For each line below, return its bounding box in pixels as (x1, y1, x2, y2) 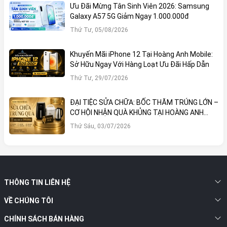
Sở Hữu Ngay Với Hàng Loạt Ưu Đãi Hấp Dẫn (69, 60, 209, 68)
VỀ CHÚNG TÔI (4, 196, 53, 205)
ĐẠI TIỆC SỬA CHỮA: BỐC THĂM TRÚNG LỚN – (69, 98, 218, 106)
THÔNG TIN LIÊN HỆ (4, 178, 70, 186)
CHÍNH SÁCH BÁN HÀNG (4, 214, 84, 223)
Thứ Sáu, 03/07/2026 (69, 122, 131, 130)
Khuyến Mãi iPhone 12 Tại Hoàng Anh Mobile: (69, 50, 213, 58)
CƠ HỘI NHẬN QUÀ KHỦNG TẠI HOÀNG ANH (69, 108, 204, 117)
